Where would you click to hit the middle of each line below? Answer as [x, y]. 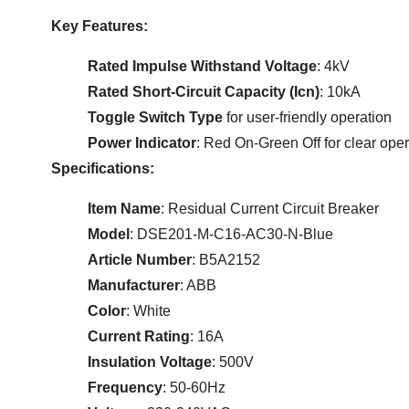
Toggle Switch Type [156, 118]
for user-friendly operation [308, 118]
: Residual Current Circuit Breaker [270, 209]
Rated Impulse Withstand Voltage [203, 67]
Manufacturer [134, 286]
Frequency [126, 388]
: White [149, 311]
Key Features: [100, 26]
